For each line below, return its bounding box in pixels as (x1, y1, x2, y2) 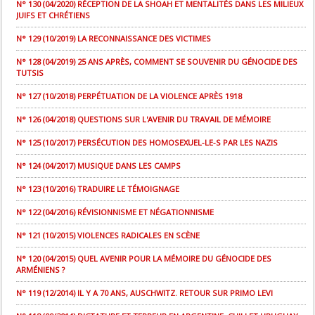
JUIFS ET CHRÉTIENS (16, 10, 90, 21)
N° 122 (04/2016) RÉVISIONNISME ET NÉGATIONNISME (16, 207, 214, 218)
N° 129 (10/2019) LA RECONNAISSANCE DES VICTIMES (16, 33, 211, 44)
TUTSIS (16, 67, 44, 79)
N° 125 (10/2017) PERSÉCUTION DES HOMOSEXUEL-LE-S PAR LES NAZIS (16, 137, 278, 148)
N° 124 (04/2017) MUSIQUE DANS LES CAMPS (16, 160, 181, 172)
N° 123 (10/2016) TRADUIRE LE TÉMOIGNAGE (16, 184, 179, 195)
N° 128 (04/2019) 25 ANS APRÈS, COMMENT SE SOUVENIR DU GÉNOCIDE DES (16, 56, 297, 67)
